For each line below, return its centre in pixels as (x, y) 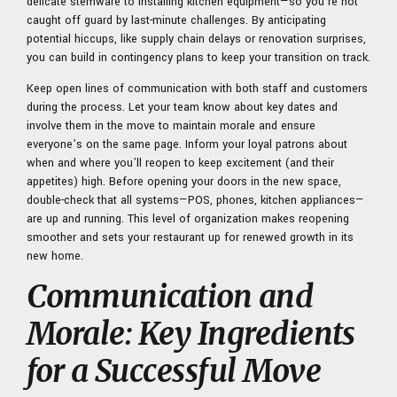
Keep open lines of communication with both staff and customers (197, 88)
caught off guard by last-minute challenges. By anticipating (176, 20)
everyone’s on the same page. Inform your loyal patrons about (187, 144)
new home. (55, 256)
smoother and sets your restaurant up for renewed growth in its (190, 237)
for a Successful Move (174, 371)
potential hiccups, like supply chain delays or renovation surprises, (196, 39)
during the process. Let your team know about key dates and (182, 107)
